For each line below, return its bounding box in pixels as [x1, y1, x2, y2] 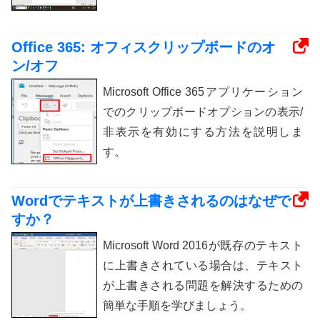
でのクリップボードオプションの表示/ [103, 106, 303, 118]
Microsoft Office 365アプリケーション [103, 86, 303, 98]
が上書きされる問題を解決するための [103, 279, 303, 291]
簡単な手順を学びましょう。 [103, 299, 251, 311]
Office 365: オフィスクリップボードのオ [11, 39, 276, 55]
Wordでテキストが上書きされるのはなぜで [11, 193, 291, 209]
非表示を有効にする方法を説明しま [103, 126, 303, 138]
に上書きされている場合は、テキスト [103, 259, 303, 271]
